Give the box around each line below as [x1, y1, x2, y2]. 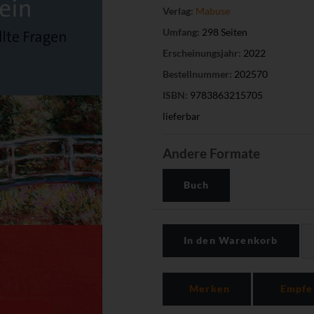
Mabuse [195, 4, 230, 17]
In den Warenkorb [183, 234, 278, 247]
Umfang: [162, 25, 200, 38]
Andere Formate [162, 144, 260, 161]
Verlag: [162, 4, 193, 17]
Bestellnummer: [162, 67, 232, 80]
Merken [186, 282, 231, 294]
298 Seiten [199, 25, 247, 38]
